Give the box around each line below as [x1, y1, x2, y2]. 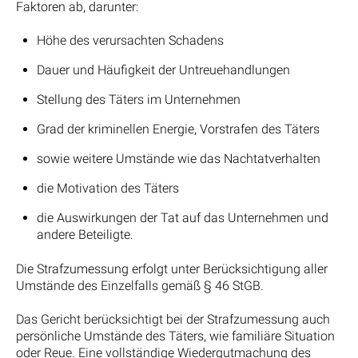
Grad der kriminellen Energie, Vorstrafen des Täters [36, 121, 320, 137]
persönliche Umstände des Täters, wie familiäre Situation [16, 328, 335, 344]
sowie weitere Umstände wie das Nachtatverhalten [36, 150, 320, 166]
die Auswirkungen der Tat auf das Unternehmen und [36, 209, 328, 225]
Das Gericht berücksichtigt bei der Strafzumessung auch [16, 312, 330, 327]
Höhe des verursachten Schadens [36, 32, 224, 48]
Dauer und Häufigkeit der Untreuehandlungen [36, 62, 290, 78]
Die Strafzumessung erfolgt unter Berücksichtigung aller [16, 261, 328, 277]
